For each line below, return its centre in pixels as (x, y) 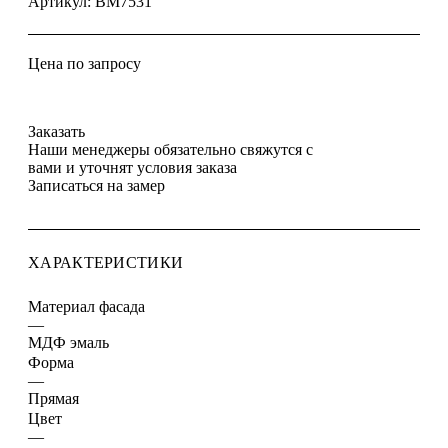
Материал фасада (86, 306)
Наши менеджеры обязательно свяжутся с (170, 149)
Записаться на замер (96, 185)
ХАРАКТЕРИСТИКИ (106, 262)
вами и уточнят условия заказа (132, 167)
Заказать (56, 131)
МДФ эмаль (68, 342)
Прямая (53, 398)
